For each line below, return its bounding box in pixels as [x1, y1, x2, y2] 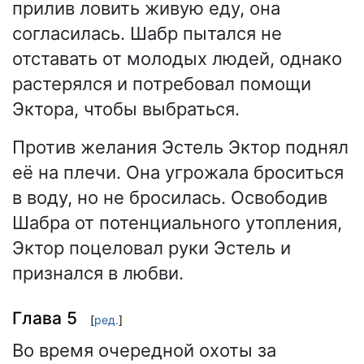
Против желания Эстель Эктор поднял [12, 136, 349, 158]
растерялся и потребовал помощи [12, 73, 311, 95]
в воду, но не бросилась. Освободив [12, 187, 327, 209]
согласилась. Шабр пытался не [12, 23, 282, 45]
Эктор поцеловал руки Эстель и [12, 237, 291, 259]
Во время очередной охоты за [12, 339, 276, 361]
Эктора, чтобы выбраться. [12, 98, 240, 120]
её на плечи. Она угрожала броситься [12, 162, 344, 184]
